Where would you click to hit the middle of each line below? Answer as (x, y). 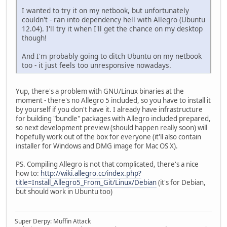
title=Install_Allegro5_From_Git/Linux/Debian (86, 182)
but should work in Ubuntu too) (64, 191)
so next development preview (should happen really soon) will (111, 127)
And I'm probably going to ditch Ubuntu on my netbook (112, 56)
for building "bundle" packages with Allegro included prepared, (113, 118)
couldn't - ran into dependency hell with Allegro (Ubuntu (113, 19)
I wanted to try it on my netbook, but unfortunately (105, 10)
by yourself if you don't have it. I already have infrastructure (109, 109)
